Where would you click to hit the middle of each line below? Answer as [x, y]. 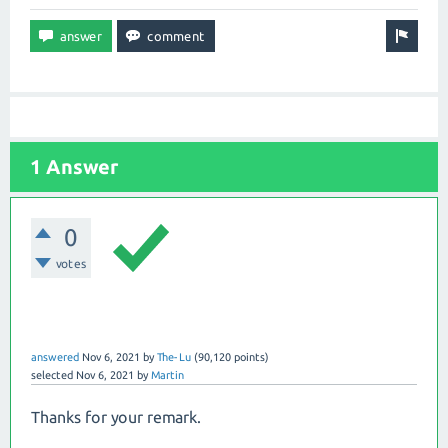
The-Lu [174, 356]
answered [55, 356]
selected [52, 374]
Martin [167, 374]
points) [250, 356]
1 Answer [74, 166]
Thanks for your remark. [116, 416]
